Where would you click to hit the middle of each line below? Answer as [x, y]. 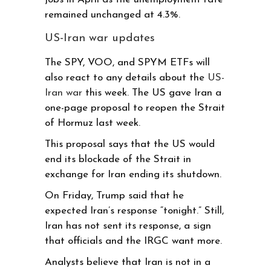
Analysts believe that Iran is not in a [128, 262]
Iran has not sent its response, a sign [128, 226]
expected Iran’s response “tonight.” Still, [134, 211]
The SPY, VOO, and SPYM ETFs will [127, 62]
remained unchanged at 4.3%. [113, 15]
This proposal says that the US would [130, 144]
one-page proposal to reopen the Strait [135, 108]
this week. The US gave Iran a [152, 93]
